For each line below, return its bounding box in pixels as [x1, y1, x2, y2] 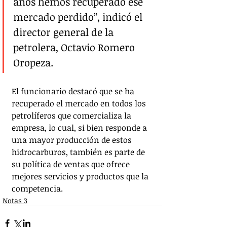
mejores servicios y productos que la [12, 171, 150, 182]
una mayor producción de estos [12, 134, 134, 146]
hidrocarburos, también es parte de [12, 146, 147, 158]
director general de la [13, 25, 116, 40]
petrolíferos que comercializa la [12, 110, 133, 122]
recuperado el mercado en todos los [12, 98, 148, 109]
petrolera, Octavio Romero [13, 40, 137, 55]
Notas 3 [3, 196, 27, 206]
